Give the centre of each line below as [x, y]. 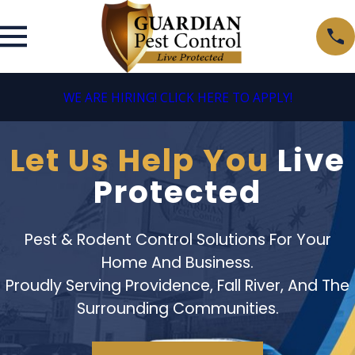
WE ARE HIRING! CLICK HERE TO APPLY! [177, 97]
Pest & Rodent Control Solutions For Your [177, 239]
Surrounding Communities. [177, 308]
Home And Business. [177, 262]
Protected [177, 192]
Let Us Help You [139, 160]
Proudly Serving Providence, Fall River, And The [177, 285]
